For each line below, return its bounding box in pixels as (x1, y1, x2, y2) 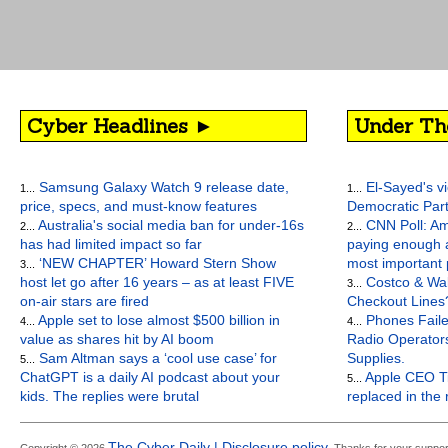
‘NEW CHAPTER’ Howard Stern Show (35, 255, 276, 271)
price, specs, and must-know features (20, 198, 257, 214)
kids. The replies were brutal (20, 388, 199, 404)
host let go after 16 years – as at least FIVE (20, 274, 294, 290)
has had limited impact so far (20, 236, 202, 252)
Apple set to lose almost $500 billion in (35, 312, 280, 328)
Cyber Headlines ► (27, 113, 214, 138)
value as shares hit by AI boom (20, 331, 214, 347)
